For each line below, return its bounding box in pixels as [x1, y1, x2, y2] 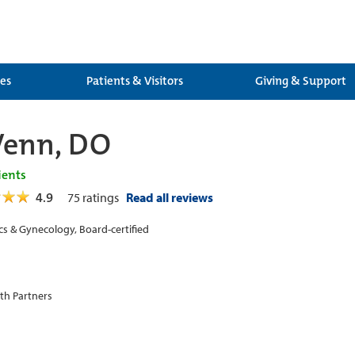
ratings [80, 189, 126, 205]
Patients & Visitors [86, 73, 183, 89]
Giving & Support [254, 73, 346, 89]
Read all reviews [126, 189, 213, 205]
